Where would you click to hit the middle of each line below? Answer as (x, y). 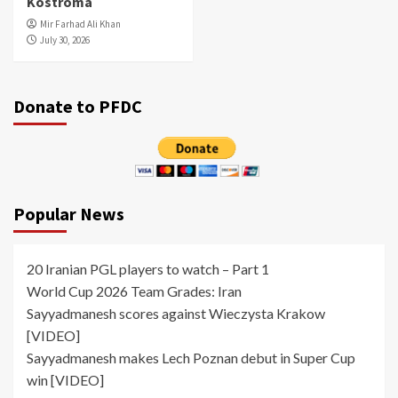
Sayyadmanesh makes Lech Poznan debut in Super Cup (191, 358)
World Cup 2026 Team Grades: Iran (134, 291)
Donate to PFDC (78, 107)
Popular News (69, 214)
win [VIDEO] (65, 380)
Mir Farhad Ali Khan (80, 24)
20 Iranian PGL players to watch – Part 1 (148, 269)
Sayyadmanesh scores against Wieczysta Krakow (176, 314)
